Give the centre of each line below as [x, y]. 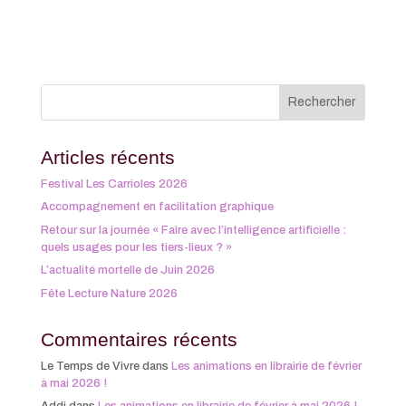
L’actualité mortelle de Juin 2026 [127, 271]
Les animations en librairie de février [266, 366]
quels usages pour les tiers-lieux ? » [136, 247]
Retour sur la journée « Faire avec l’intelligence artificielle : [193, 230]
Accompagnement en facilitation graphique [157, 207]
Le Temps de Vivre [90, 366]
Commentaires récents [139, 339]
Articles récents [107, 157]
